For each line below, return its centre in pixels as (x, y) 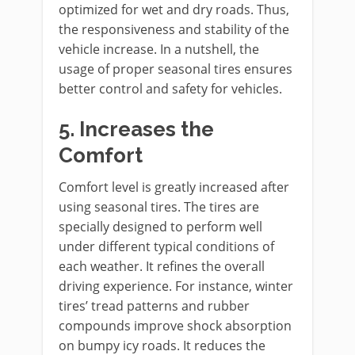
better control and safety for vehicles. (172, 89)
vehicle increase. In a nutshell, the (159, 50)
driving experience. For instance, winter (176, 286)
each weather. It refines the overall (162, 267)
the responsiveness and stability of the (174, 30)
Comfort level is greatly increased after (174, 187)
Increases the (147, 130)
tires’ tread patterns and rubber (154, 306)
